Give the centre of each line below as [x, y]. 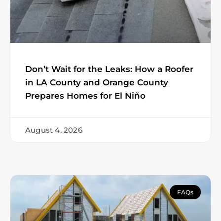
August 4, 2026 [54, 130]
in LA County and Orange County [97, 82]
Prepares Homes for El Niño [85, 95]
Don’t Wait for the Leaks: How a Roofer [109, 69]
